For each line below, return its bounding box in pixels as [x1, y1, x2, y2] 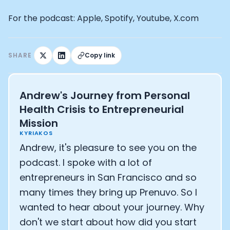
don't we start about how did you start [20, 216, 197, 228]
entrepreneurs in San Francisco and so [20, 171, 197, 184]
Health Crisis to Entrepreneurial [20, 102, 184, 117]
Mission [20, 116, 58, 130]
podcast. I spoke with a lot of [20, 156, 152, 169]
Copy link [84, 51, 115, 60]
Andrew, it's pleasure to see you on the [20, 141, 197, 154]
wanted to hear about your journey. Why [20, 201, 204, 214]
